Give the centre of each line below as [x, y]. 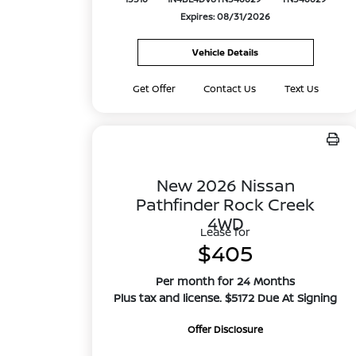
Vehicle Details [226, 52]
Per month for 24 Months [226, 281]
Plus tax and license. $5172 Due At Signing [226, 298]
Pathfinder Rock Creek [226, 204]
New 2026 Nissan [225, 185]
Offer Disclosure [226, 329]
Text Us [301, 89]
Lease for [226, 232]
